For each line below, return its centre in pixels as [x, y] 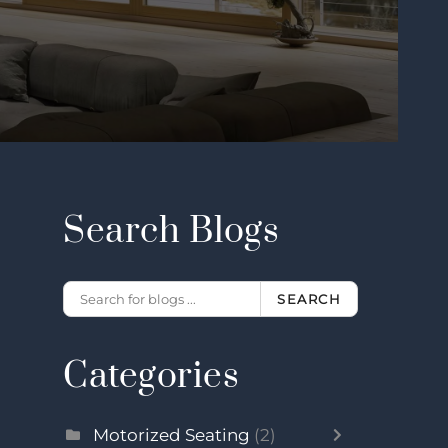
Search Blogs [171, 231]
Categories [151, 376]
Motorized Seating [174, 435]
